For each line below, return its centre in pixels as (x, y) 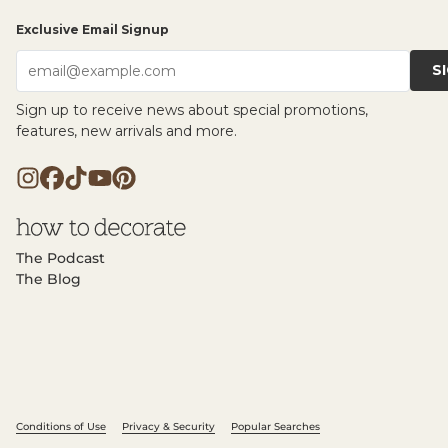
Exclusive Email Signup (92, 30)
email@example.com (102, 70)
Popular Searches (275, 427)
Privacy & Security (168, 427)
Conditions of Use (61, 427)
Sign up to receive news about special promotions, (192, 110)
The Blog (48, 279)
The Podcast (60, 258)
